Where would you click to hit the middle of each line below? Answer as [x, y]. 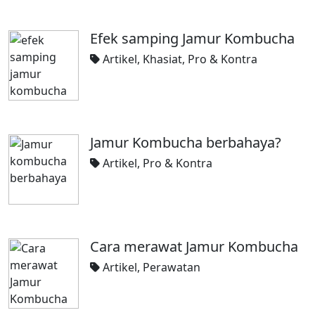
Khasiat [162, 59]
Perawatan [172, 267]
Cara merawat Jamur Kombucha [194, 246]
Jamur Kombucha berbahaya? [186, 142]
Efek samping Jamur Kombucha [192, 38]
